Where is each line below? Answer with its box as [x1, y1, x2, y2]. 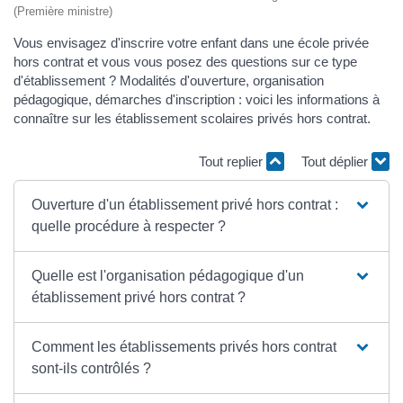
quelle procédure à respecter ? [31, 219, 227, 234]
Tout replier [199, 153, 266, 169]
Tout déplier [301, 153, 372, 169]
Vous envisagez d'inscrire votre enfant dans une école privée [13, 35, 369, 50]
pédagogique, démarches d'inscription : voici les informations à [13, 92, 380, 107]
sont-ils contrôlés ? [31, 361, 152, 376]
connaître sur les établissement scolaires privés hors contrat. [13, 111, 371, 126]
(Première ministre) [13, 4, 112, 18]
